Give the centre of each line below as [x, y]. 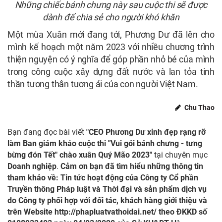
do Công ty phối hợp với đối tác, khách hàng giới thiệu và [107, 201]
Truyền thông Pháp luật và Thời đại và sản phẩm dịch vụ [107, 189]
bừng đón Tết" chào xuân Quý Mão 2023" [80, 155]
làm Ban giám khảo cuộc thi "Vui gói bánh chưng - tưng [105, 144]
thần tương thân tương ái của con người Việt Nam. [103, 84]
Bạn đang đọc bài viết [47, 132]
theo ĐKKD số [183, 212]
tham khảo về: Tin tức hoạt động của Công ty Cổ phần [103, 178]
